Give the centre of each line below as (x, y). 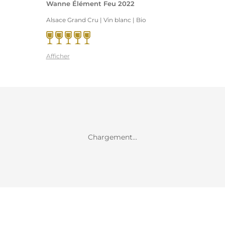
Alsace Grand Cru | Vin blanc (88, 20)
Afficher (58, 56)
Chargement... (113, 137)
